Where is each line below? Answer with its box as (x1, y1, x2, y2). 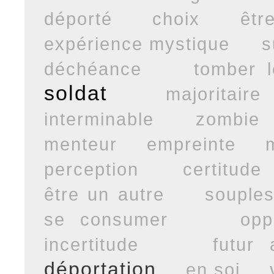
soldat (43, 81, 107, 105)
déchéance (43, 58, 142, 79)
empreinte (146, 133, 236, 154)
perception (43, 158, 139, 179)
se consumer (43, 209, 168, 229)
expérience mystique (43, 33, 231, 54)
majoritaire (165, 83, 261, 104)
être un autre (43, 183, 165, 204)
